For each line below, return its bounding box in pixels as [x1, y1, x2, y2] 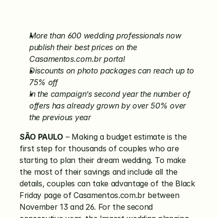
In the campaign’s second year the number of [29, 89, 190, 99]
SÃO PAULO [19, 132, 64, 142]
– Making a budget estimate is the [63, 132, 187, 142]
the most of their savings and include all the [19, 167, 178, 177]
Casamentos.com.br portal [29, 54, 125, 64]
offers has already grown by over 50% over [29, 101, 186, 110]
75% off [29, 77, 58, 87]
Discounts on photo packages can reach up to [29, 66, 194, 75]
